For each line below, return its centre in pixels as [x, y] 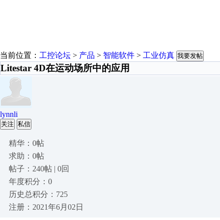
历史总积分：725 [38, 194]
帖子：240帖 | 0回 [39, 169]
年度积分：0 [30, 181]
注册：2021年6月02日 [46, 207]
